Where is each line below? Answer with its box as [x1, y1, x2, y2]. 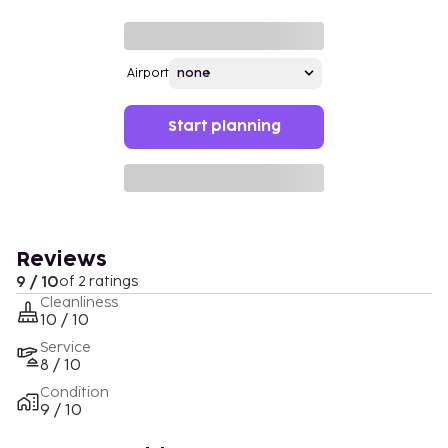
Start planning [167, 119, 281, 133]
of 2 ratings [59, 272, 138, 290]
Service [40, 338, 91, 356]
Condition [40, 383, 109, 401]
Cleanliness [40, 293, 118, 311]
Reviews [16, 249, 107, 270]
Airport [126, 65, 169, 81]
